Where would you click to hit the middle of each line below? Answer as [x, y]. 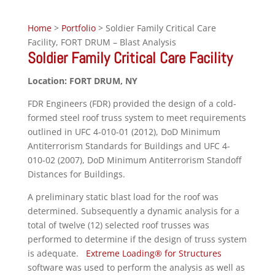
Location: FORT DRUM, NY [82, 81]
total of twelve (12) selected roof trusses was [118, 225]
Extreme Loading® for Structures [153, 253]
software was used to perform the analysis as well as [136, 267]
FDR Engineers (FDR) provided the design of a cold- [132, 103]
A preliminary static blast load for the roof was [123, 197]
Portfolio [78, 28]
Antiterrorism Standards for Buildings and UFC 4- [129, 146]
